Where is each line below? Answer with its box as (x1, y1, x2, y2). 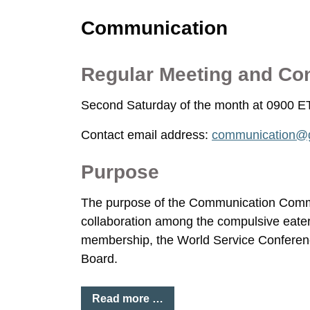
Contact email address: (81, 128, 212, 142)
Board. (81, 252, 118, 266)
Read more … (92, 293, 163, 304)
